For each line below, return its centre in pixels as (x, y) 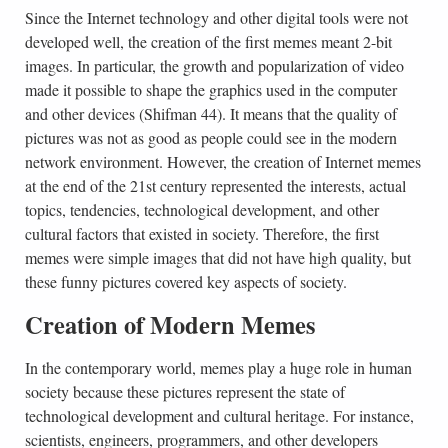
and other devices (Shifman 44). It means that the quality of (210, 114)
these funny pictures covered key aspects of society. (185, 282)
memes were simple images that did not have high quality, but (217, 258)
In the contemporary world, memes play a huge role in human (218, 368)
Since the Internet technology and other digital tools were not (216, 18)
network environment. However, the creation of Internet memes (222, 162)
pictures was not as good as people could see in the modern (210, 138)
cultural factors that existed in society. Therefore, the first (201, 234)
